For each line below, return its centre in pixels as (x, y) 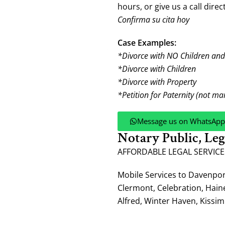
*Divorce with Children (157, 69)
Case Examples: (147, 43)
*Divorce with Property (157, 82)
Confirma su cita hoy (153, 20)
